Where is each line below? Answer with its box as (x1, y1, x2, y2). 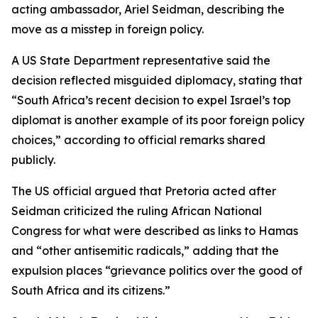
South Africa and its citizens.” (11, 283, 170, 297)
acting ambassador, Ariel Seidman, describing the (11, 2, 285, 16)
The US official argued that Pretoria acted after (11, 184, 276, 198)
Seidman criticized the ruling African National (11, 204, 262, 218)
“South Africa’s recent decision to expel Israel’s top (11, 93, 291, 107)
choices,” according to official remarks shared (11, 133, 265, 147)
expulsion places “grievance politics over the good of (11, 263, 302, 278)
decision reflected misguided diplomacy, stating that (11, 73, 302, 87)
